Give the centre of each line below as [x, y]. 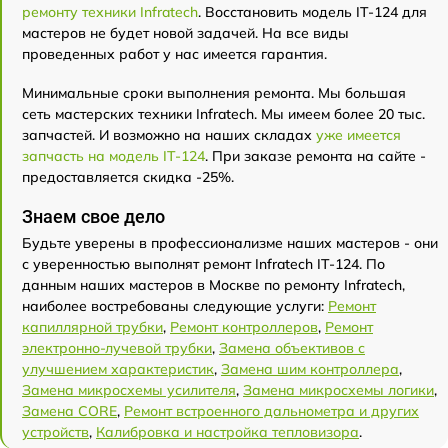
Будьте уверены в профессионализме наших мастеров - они [230, 242]
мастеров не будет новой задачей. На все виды [185, 32]
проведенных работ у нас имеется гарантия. [174, 53]
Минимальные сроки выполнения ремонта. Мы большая [214, 92]
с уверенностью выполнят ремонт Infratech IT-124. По [203, 263]
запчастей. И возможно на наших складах [169, 134]
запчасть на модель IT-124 [113, 155]
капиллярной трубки [92, 326]
